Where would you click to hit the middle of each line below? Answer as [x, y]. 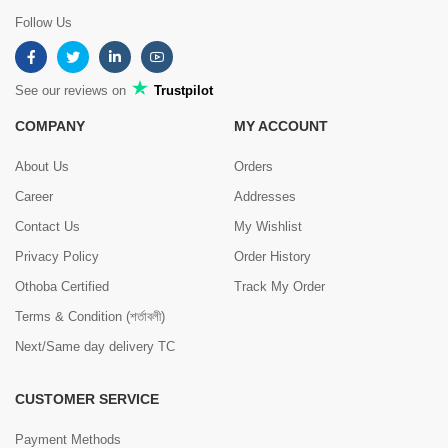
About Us [42, 166]
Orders [253, 166]
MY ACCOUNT [281, 125]
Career [34, 196]
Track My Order [279, 286]
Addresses [265, 196]
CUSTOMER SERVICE [87, 398]
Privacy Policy [57, 256]
